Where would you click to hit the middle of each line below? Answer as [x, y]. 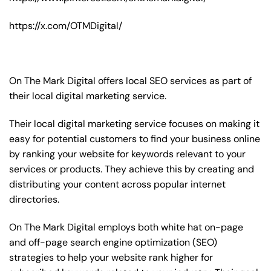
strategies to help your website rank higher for [111, 257]
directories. [34, 200]
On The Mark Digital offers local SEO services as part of [130, 81]
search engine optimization [130, 242]
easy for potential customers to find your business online [135, 139]
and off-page [40, 242]
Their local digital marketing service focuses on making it [134, 124]
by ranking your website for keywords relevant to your [127, 154]
